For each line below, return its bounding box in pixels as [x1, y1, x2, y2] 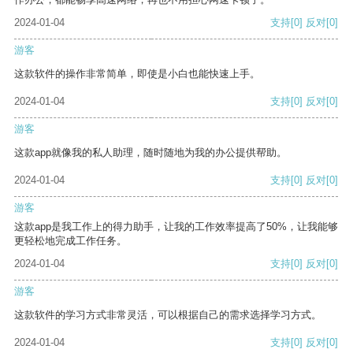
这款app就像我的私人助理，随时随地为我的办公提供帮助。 [14, 147, 287, 159]
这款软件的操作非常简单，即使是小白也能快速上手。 [14, 68, 260, 80]
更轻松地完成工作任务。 [14, 235, 127, 247]
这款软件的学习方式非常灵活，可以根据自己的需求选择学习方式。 [14, 309, 321, 321]
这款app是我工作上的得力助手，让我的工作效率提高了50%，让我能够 [14, 221, 338, 233]
